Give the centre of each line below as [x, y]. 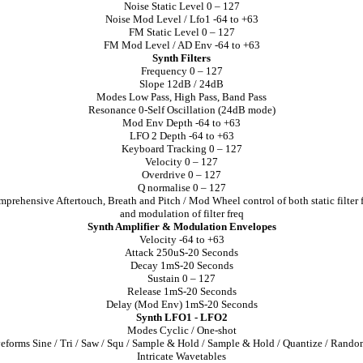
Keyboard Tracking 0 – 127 [181, 149]
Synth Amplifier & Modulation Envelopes [181, 226]
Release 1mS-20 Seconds [181, 291]
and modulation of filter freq [181, 214]
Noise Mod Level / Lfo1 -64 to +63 [181, 19]
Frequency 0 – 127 [181, 71]
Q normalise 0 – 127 [181, 188]
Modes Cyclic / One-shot [181, 330]
